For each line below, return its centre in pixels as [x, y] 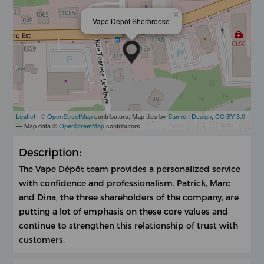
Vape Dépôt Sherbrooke [131, 21]
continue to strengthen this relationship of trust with [129, 225]
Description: [50, 151]
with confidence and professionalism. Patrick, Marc [125, 183]
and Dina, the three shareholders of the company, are [129, 197]
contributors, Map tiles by [131, 116]
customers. [42, 239]
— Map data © [38, 125]
